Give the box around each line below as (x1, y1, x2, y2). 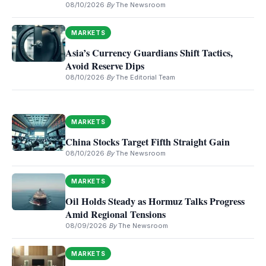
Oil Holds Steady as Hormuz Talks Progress (65, 194, 245, 208)
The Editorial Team (116, 73, 175, 81)
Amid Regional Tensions (65, 207, 166, 221)
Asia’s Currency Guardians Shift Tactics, (65, 46, 233, 60)
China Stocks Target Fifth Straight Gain (65, 135, 230, 149)
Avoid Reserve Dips (65, 59, 144, 73)
